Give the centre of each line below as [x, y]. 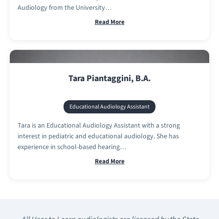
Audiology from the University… [65, 8]
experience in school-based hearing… [72, 147]
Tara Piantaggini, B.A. [109, 78]
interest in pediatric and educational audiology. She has [98, 136]
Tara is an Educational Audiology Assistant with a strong [99, 125]
